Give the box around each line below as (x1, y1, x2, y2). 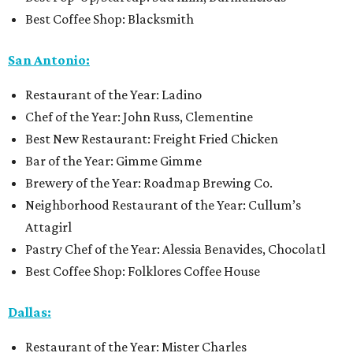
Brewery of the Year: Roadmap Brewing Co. (25, 175, 273, 191)
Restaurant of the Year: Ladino (25, 87, 202, 103)
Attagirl (25, 219, 72, 236)
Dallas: (8, 304, 51, 321)
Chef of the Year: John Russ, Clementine (25, 109, 253, 125)
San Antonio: (8, 52, 90, 69)
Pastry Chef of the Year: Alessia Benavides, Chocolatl (25, 241, 325, 258)
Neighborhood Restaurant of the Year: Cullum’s (25, 197, 301, 214)
